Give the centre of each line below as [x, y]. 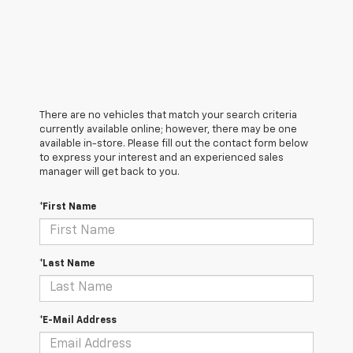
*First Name [68, 207]
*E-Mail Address [78, 320]
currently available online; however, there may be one [168, 129]
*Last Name [67, 264]
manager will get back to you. [110, 172]
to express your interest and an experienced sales [162, 158]
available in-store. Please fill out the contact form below [174, 143]
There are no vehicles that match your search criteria [168, 115]
